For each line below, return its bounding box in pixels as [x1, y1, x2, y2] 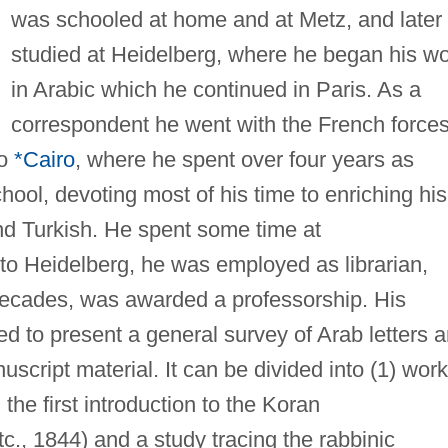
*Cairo [13, 146, 75, 172]
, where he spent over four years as [74, 146, 414, 172]
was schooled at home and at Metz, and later [10, 6, 442, 32]
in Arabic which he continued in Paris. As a [10, 76, 421, 102]
